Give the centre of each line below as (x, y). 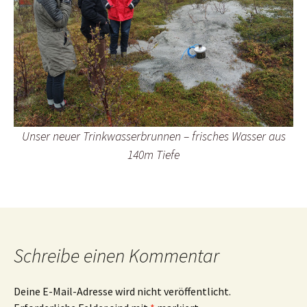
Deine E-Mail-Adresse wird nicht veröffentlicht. (122, 291)
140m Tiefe (153, 154)
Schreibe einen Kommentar (116, 255)
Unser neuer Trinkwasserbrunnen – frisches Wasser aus (153, 136)
